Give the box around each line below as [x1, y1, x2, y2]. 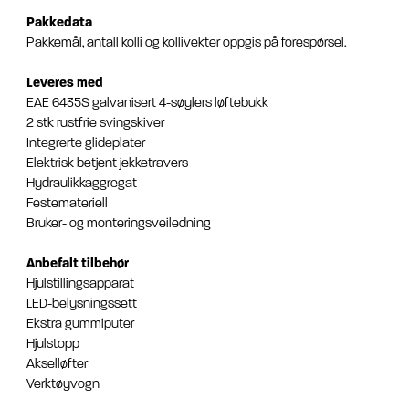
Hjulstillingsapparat [26, 276, 134, 292]
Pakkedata [26, 15, 92, 31]
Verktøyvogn [26, 376, 100, 393]
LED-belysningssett [26, 296, 137, 312]
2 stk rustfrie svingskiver [26, 115, 164, 131]
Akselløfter [26, 356, 88, 372]
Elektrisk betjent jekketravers [26, 155, 188, 172]
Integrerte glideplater [26, 135, 145, 152]
